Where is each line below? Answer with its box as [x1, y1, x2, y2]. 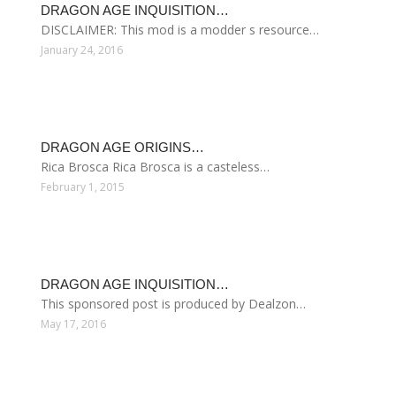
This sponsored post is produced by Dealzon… [41, 295, 306, 312]
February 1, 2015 [41, 179, 125, 194]
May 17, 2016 [41, 316, 106, 331]
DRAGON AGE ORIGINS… [41, 140, 204, 155]
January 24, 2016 [41, 42, 123, 57]
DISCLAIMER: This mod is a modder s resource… [41, 21, 319, 38]
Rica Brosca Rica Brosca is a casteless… [41, 158, 270, 175]
